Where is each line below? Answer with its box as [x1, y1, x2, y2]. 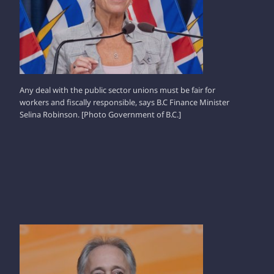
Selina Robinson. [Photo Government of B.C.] [20, 109, 181, 120]
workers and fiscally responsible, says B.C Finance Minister [20, 97, 229, 108]
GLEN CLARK [20, 223, 80, 237]
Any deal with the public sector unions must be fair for [20, 84, 215, 96]
